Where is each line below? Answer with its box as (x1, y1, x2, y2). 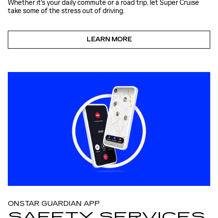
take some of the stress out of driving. (8, 7, 125, 16)
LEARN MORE (86, 36, 132, 43)
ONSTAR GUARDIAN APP (8, 200, 100, 208)
